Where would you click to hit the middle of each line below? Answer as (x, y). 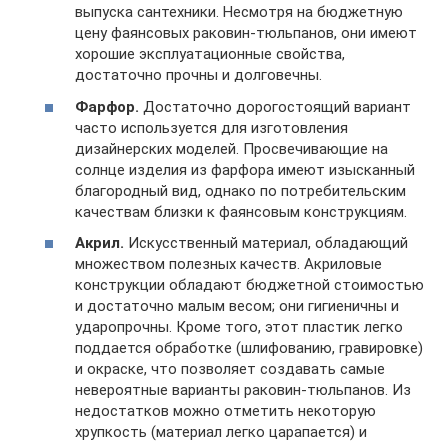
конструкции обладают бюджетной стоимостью (249, 285)
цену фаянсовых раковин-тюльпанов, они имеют (246, 33)
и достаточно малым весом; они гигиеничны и (237, 306)
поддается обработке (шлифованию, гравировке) (249, 348)
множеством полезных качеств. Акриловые (228, 264)
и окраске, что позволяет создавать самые (230, 369)
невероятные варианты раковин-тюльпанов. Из (243, 390)
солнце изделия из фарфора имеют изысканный (245, 169)
